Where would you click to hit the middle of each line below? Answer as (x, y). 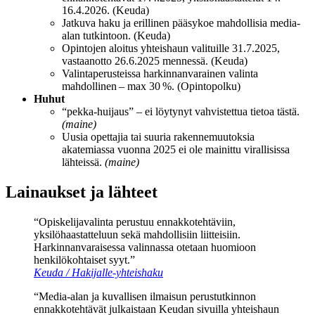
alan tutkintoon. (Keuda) (116, 36)
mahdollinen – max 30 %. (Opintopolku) (151, 86)
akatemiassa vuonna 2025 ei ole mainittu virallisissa (176, 150)
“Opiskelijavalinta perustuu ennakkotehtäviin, (135, 222)
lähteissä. (83, 162)
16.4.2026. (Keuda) (105, 11)
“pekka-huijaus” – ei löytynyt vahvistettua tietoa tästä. (181, 112)
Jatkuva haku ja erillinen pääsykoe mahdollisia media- (181, 23)
